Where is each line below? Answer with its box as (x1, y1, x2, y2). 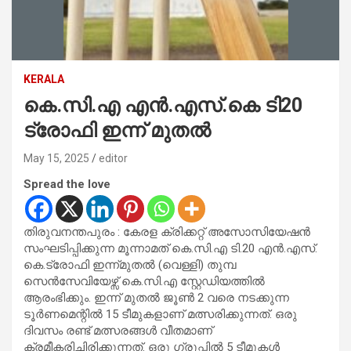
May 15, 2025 (24, 151, 89, 165)
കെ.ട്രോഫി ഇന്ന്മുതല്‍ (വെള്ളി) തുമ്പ (24, 257, 237, 272)
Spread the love (24, 176, 110, 191)
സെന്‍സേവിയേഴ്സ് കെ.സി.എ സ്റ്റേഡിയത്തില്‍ (24, 273, 265, 288)
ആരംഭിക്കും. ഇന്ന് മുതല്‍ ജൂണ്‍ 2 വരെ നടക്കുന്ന (24, 290, 289, 305)
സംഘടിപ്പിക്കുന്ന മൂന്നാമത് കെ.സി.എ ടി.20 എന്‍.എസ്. (24, 241, 317, 255)
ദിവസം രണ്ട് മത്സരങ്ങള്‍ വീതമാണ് (24, 323, 212, 338)
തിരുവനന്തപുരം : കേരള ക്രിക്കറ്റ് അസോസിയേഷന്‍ (24, 224, 310, 239)
